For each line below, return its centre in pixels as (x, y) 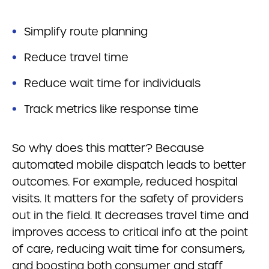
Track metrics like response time (111, 109)
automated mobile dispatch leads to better (129, 165)
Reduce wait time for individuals (112, 83)
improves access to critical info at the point (130, 232)
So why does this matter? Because (108, 148)
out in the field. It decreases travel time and (130, 215)
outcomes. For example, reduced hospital (125, 182)
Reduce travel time (76, 57)
